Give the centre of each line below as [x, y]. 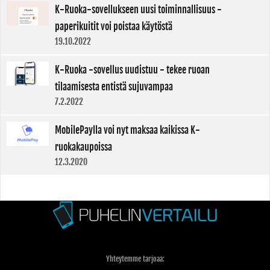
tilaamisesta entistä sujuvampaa [114, 86]
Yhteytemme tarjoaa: [135, 259]
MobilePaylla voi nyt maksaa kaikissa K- [127, 130]
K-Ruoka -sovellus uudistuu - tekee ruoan [132, 70]
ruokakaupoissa [83, 147]
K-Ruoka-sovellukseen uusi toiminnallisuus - [138, 9]
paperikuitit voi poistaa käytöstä [114, 26]
